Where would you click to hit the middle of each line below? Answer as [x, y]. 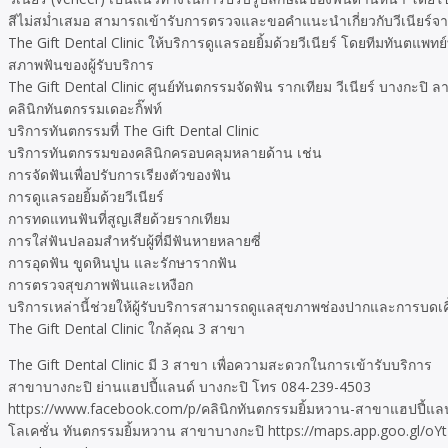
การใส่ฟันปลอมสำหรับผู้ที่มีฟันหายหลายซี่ [134, 240]
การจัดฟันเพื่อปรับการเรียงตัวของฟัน [119, 174]
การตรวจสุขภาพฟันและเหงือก [100, 284]
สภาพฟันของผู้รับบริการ [81, 64]
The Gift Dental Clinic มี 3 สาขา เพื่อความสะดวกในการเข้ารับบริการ [220, 364]
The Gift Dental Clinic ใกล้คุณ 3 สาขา [126, 328]
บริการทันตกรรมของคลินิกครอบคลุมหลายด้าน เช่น [165, 152]
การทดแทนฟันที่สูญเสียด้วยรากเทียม [119, 218]
